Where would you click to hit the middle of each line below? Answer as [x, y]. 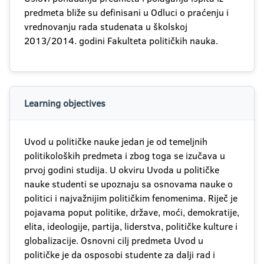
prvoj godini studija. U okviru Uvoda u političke [122, 170]
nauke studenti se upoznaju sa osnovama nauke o [128, 184]
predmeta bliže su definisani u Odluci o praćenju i [126, 12]
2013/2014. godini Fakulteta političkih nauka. [121, 41]
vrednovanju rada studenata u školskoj [106, 27]
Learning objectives [65, 103]
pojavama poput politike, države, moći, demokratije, [132, 212]
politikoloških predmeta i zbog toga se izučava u [125, 156]
